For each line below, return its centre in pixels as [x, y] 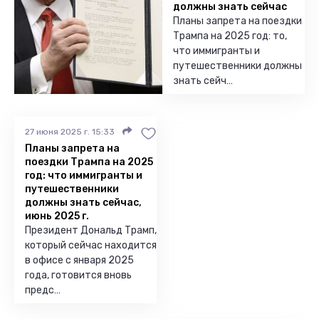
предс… [43, 290]
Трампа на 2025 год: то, [230, 36]
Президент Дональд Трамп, [91, 230]
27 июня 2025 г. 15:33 [70, 131]
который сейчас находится [91, 245]
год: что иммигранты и [84, 176]
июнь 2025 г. [57, 216]
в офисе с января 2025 [79, 260]
